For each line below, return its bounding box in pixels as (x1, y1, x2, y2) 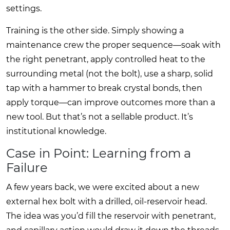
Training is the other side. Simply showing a (6, 25, 184, 35)
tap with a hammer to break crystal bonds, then (6, 83, 202, 93)
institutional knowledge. (6, 126, 106, 136)
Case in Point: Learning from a (6, 145, 191, 161)
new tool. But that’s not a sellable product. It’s (6, 111, 193, 122)
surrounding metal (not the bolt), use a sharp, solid (6, 68, 213, 79)
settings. (6, 3, 42, 13)
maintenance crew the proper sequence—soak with (6, 40, 221, 50)
